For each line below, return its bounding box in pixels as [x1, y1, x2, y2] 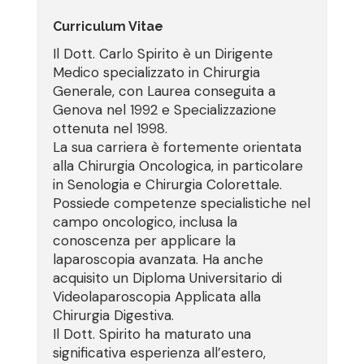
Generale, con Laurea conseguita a [52, 82, 275, 100]
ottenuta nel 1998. [52, 119, 167, 137]
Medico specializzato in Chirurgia [52, 63, 260, 81]
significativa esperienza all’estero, [52, 344, 266, 362]
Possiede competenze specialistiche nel [52, 194, 310, 212]
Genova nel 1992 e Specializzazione [52, 101, 276, 119]
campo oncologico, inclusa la [52, 213, 237, 231]
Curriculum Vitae [52, 19, 163, 34]
